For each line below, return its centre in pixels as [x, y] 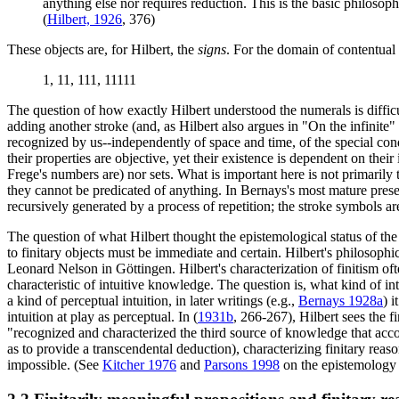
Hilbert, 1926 [85, 20]
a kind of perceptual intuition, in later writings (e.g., [153, 301]
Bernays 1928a [341, 301]
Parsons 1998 [242, 365]
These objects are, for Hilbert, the [102, 50]
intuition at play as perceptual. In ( [102, 317]
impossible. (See [55, 365]
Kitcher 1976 [139, 365]
